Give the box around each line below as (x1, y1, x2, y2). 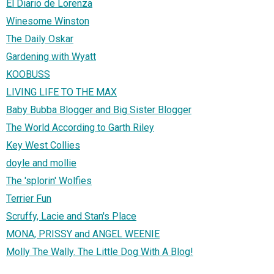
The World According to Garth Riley (6, 121, 154, 133)
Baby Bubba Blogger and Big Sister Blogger (6, 103, 191, 116)
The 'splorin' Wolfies (6, 174, 92, 187)
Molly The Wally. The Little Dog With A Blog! (6, 245, 193, 257)
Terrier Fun (6, 192, 51, 204)
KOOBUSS (6, 68, 50, 80)
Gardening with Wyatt (6, 50, 96, 62)
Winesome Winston (6, 15, 89, 27)
